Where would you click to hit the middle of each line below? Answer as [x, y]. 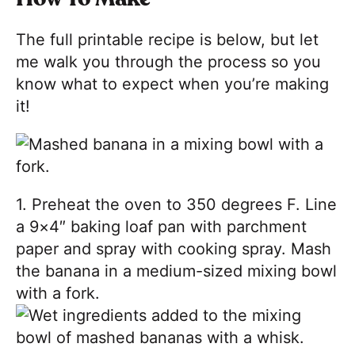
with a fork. [58, 293]
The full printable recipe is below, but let [167, 39]
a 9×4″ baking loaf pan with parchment [161, 226]
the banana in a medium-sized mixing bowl [176, 271]
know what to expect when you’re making [172, 84]
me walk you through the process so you [168, 61]
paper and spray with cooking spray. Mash [174, 248]
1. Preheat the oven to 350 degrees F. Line [176, 204]
